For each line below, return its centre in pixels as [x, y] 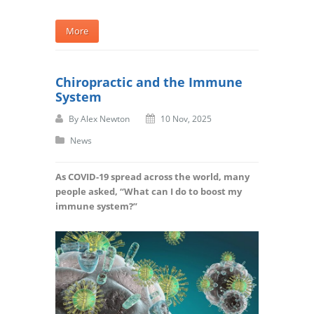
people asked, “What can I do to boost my [149, 191]
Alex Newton [105, 118]
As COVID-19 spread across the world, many [152, 176]
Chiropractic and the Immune [149, 82]
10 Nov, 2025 [186, 118]
